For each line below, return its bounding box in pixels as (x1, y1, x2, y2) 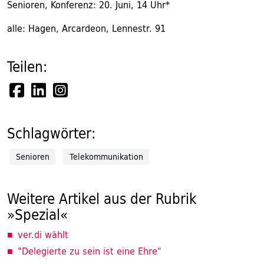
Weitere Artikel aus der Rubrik (7, 186, 197, 211)
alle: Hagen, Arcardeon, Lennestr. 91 (7, 20, 166, 37)
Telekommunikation (69, 149, 143, 164)
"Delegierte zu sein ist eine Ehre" (18, 243, 161, 259)
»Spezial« (7, 202, 68, 227)
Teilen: (7, 54, 47, 79)
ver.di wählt (18, 226, 68, 243)
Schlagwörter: (7, 121, 95, 146)
